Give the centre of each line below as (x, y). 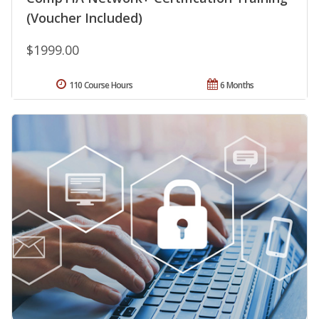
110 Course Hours (101, 85)
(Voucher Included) (84, 17)
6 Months (237, 85)
